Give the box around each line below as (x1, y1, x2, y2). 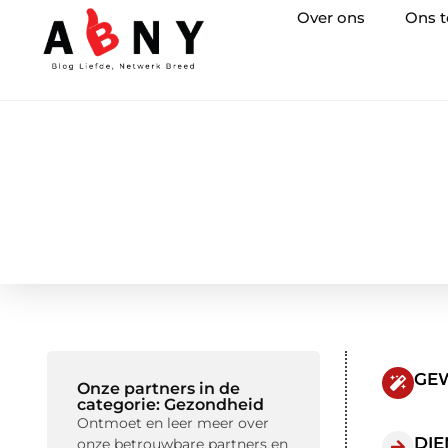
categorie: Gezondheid (77, 395, 264, 414)
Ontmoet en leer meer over (77, 414, 269, 432)
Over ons (297, 8, 365, 27)
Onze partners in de (77, 379, 240, 398)
